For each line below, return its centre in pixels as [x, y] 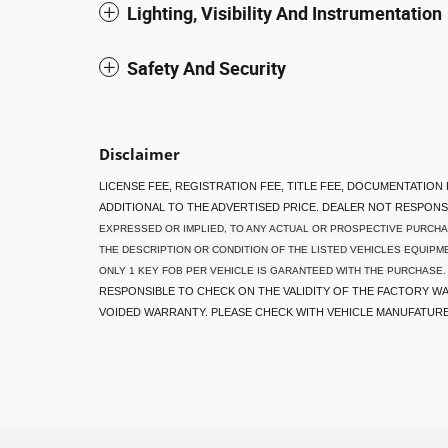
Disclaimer [139, 153]
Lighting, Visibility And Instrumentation [284, 13]
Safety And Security [206, 68]
